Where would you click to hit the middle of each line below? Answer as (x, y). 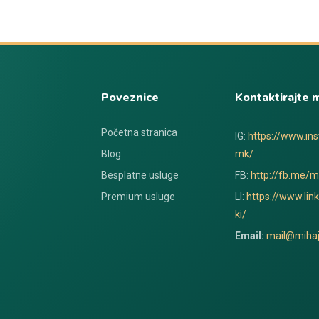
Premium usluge (138, 197)
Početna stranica (139, 132)
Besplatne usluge (140, 175)
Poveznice (130, 98)
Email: (250, 236)
